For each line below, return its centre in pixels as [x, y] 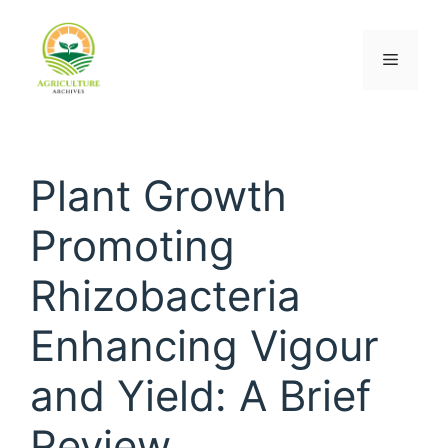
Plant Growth [158, 195]
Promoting [132, 245]
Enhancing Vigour [204, 345]
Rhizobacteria [165, 295]
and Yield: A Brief [200, 395]
